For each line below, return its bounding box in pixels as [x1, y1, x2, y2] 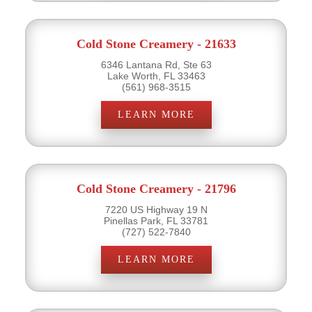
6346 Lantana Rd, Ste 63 [100, 58, 212, 70]
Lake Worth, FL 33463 [107, 70, 205, 81]
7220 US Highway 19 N [104, 203, 208, 215]
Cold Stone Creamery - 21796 [76, 181, 236, 196]
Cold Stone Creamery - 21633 [76, 36, 236, 51]
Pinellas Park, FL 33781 [104, 214, 208, 226]
